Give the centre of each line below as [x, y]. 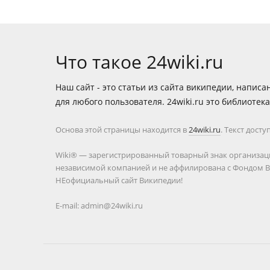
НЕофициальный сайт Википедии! [119, 180]
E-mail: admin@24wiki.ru [99, 205]
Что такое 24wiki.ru [139, 61]
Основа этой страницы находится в [122, 129]
